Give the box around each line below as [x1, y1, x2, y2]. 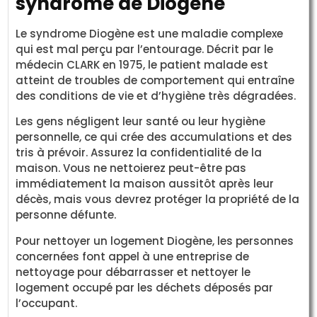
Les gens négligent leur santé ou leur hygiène [16, 114, 266, 129]
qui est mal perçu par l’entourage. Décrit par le [16, 42, 274, 57]
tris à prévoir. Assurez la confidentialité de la [16, 145, 263, 161]
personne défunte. [16, 207, 117, 223]
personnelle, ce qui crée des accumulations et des [16, 129, 293, 145]
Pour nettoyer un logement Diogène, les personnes [16, 233, 294, 248]
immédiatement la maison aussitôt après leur [16, 176, 275, 192]
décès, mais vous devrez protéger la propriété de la [16, 192, 300, 207]
